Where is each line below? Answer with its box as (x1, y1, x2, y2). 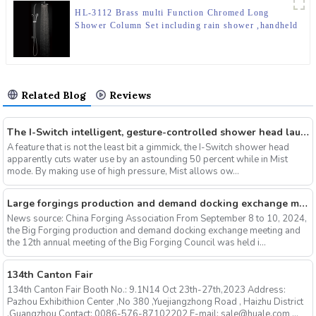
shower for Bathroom (75, 32, 165, 43)
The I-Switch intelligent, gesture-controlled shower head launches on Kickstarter (300, 125, 309, 139)
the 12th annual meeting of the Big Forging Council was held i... (6, 236, 266, 250)
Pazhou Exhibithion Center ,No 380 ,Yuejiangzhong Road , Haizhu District (6, 296, 303, 309)
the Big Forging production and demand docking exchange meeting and (6, 224, 300, 238)
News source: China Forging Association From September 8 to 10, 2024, (6, 212, 307, 226)
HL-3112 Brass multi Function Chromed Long (75, 7, 269, 18)
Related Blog (21, 88, 87, 102)
